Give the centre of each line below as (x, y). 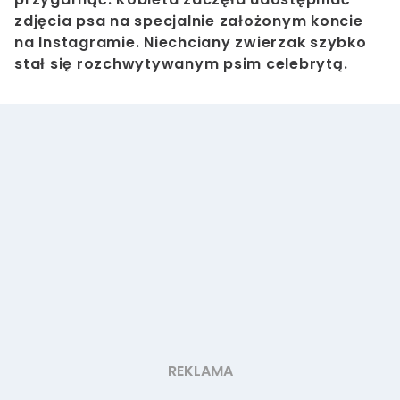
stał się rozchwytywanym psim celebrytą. (183, 64)
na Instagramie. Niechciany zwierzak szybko (191, 43)
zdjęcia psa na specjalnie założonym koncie (189, 21)
